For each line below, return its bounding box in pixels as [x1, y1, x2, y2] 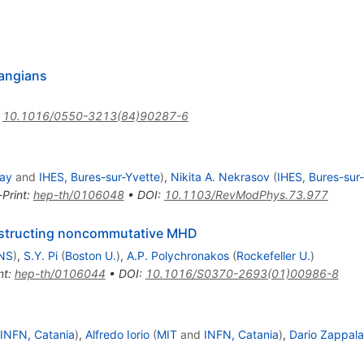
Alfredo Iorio [84, 327, 149, 341]
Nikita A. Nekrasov [170, 169, 270, 184]
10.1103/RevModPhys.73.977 [163, 187, 328, 201]
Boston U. [64, 248, 116, 262]
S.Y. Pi [23, 248, 58, 262]
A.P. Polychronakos [126, 248, 229, 262]
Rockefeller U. [236, 248, 310, 262]
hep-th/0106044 [14, 266, 106, 280]
